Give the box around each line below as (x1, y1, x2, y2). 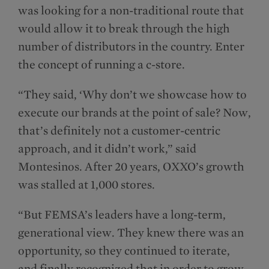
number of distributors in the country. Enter (18, 39, 244, 54)
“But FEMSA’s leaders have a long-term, (18, 207, 226, 222)
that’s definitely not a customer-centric (18, 123, 220, 138)
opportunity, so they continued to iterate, (18, 243, 230, 258)
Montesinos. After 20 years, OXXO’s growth (18, 159, 244, 174)
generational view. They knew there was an (18, 225, 244, 240)
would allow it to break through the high (18, 21, 230, 36)
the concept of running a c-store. (18, 57, 187, 72)
